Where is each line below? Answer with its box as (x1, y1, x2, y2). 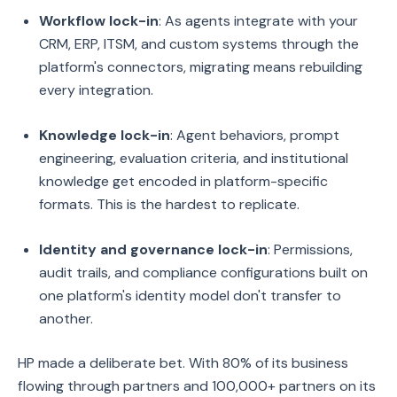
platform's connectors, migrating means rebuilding (39, 58, 362, 76)
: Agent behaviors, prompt (170, 126, 339, 144)
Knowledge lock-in (39, 126, 170, 144)
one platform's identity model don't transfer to (39, 286, 341, 305)
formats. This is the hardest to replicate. (39, 195, 300, 214)
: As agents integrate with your (159, 12, 358, 30)
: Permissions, (268, 240, 353, 259)
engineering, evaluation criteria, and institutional (39, 149, 348, 167)
